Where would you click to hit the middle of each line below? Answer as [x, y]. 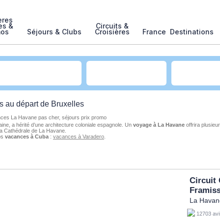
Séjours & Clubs [54, 32]
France [154, 32]
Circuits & [112, 26]
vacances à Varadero [78, 136]
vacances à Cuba [27, 136]
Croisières [112, 32]
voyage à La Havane [159, 124]
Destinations [192, 32]
